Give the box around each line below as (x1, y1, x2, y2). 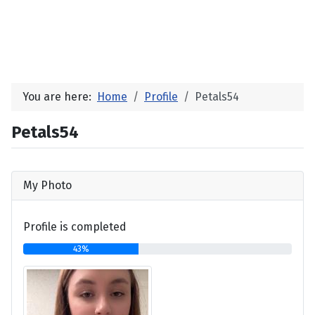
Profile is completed (23, 220, 127, 234)
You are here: (22, 89, 97, 103)
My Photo (23, 178, 72, 192)
